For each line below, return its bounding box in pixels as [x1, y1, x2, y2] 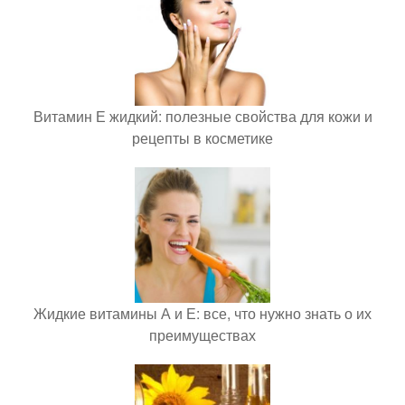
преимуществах [149, 325, 256, 345]
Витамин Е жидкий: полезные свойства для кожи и [33, 106, 372, 127]
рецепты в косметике [132, 127, 273, 148]
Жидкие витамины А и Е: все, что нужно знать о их [33, 303, 372, 324]
